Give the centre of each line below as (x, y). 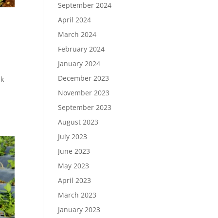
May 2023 (74, 166)
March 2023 (77, 195)
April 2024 (75, 20)
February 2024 (82, 49)
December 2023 (84, 78)
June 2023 (74, 151)
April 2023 (75, 180)
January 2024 (79, 64)
